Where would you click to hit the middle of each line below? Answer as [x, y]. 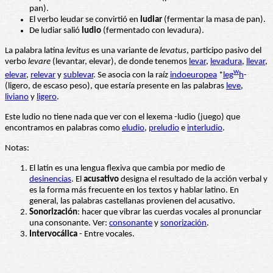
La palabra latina [35, 51]
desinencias [50, 180]
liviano [17, 97]
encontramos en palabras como [63, 129]
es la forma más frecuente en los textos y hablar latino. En [134, 191]
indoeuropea [193, 76]
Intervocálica [53, 235]
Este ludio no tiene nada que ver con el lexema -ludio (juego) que [122, 118]
